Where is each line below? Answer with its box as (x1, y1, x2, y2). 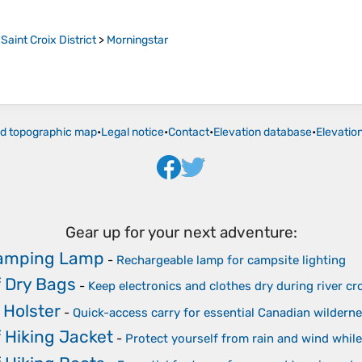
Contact (168, 125, 209, 140)
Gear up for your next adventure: (65, 223, 297, 242)
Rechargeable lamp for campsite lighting (116, 252, 346, 267)
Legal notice (101, 125, 164, 140)
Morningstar (107, 33, 168, 48)
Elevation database (213, 125, 312, 140)
